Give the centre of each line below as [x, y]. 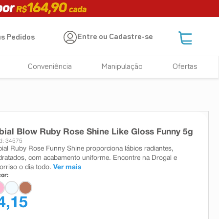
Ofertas [185, 67]
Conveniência [50, 67]
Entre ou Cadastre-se [115, 37]
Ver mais [67, 167]
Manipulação [122, 67]
